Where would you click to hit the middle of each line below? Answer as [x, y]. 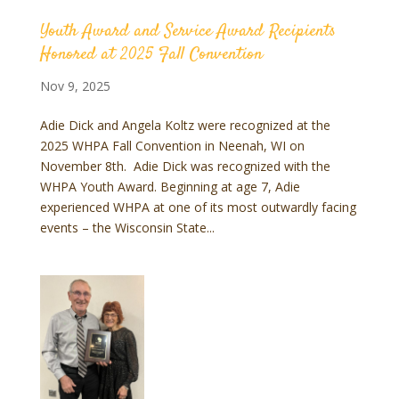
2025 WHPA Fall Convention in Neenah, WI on [172, 146]
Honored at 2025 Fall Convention [151, 55]
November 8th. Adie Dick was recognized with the [185, 166]
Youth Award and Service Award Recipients [187, 32]
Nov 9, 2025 [75, 86]
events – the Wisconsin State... [127, 228]
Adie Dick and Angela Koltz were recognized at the [185, 125]
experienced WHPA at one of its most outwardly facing [198, 207]
